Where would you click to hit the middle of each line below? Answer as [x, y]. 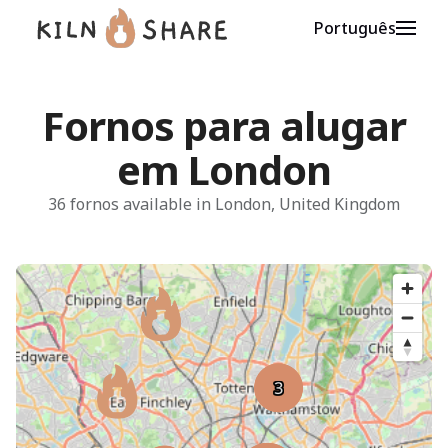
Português [355, 28]
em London [224, 169]
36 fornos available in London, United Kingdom [224, 204]
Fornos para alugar [224, 125]
